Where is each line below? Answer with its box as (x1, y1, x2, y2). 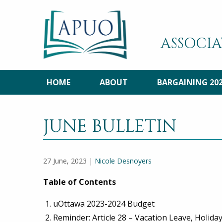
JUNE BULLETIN (43, 115, 176, 139)
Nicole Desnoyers (95, 156, 152, 166)
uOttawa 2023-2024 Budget (53, 198, 155, 210)
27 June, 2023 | (43, 156, 95, 166)
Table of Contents (43, 176, 116, 188)
